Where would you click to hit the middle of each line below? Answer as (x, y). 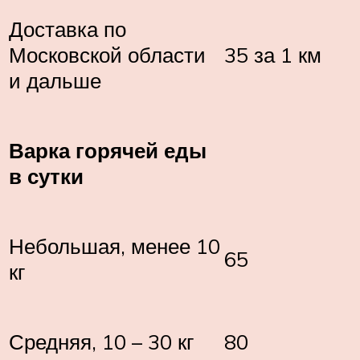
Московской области (107, 54)
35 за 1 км (273, 54)
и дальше (55, 80)
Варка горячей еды (108, 150)
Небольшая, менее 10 (115, 245)
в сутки (46, 176)
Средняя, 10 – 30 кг (101, 341)
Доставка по (67, 29)
